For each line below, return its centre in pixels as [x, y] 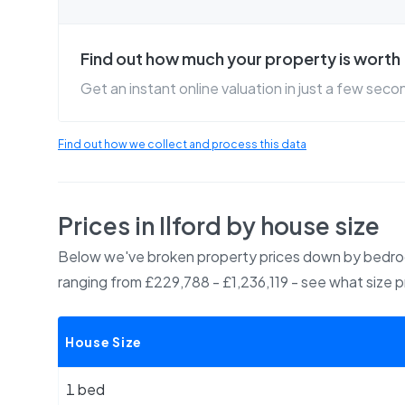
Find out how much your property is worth [240, 58]
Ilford [190, 226]
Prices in [108, 226]
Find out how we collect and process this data [182, 144]
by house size [301, 226]
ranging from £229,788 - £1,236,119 [173, 282]
